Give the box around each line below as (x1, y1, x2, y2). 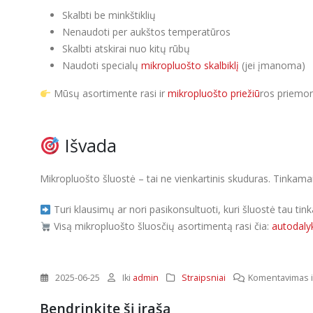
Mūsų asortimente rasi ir (50, 87, 168, 101)
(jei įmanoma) (239, 59, 305, 73)
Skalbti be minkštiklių (62, 8, 156, 22)
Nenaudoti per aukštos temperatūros (62, 25, 231, 39)
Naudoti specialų (62, 59, 141, 73)
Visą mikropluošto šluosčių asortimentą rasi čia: (50, 219, 272, 233)
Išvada (59, 133, 117, 158)
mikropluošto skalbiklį (141, 59, 239, 73)
